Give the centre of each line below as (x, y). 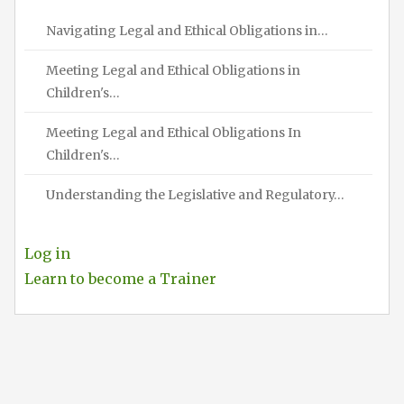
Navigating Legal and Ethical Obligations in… (187, 30)
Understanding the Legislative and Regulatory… (195, 194)
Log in (47, 253)
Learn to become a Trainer (120, 278)
